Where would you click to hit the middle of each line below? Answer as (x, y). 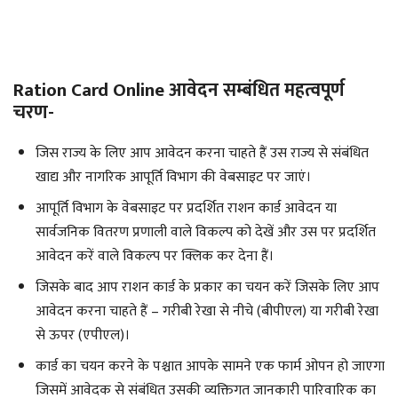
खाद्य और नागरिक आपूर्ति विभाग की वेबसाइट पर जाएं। (173, 177)
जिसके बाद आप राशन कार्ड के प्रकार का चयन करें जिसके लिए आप (207, 287)
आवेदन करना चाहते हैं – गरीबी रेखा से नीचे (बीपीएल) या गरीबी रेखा (207, 311)
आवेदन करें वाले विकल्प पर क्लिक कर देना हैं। (155, 256)
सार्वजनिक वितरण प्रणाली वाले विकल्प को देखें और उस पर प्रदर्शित (206, 232)
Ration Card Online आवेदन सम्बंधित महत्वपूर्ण (179, 90)
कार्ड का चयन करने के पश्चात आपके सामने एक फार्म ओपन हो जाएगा (210, 366)
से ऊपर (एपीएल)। (83, 335)
